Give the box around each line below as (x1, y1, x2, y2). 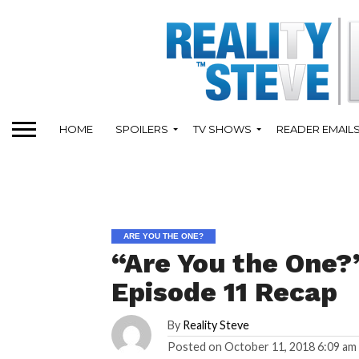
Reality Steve (183, 318, 250, 332)
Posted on (167, 340, 223, 353)
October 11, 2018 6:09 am (224, 340, 357, 353)
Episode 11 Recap (111, 276, 338, 308)
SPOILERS (115, 122, 168, 135)
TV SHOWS (193, 122, 252, 135)
